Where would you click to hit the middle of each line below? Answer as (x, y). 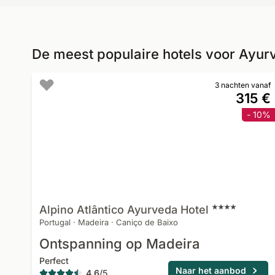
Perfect (54, 261)
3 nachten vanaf (243, 85)
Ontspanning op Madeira (120, 244)
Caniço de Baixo (147, 222)
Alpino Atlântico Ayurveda (108, 210)
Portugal (55, 222)
